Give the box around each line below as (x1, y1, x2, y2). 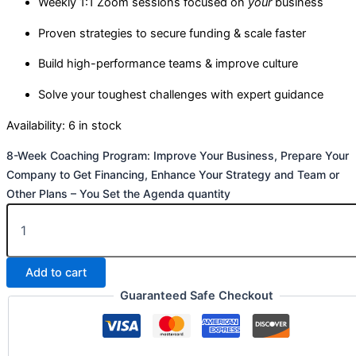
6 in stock (68, 118, 122, 133)
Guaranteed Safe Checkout (119, 288, 273, 304)
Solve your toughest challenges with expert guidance (38, 87, 323, 102)
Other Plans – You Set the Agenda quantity (6, 187, 230, 201)
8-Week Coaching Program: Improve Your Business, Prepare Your (6, 149, 349, 163)
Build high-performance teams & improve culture (38, 56, 298, 72)
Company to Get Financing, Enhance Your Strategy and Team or (6, 168, 339, 182)
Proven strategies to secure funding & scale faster (38, 25, 306, 41)
